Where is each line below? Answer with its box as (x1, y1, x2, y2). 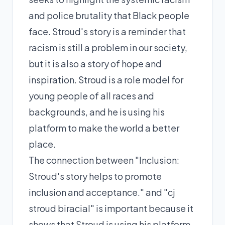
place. (29, 138, 56, 150)
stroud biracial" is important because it (29, 202, 193, 214)
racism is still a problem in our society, (29, 41, 187, 53)
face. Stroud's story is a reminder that (29, 25, 186, 37)
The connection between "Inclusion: (29, 154, 179, 166)
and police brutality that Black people (29, 9, 189, 21)
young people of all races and (29, 89, 154, 101)
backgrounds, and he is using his (29, 105, 165, 118)
